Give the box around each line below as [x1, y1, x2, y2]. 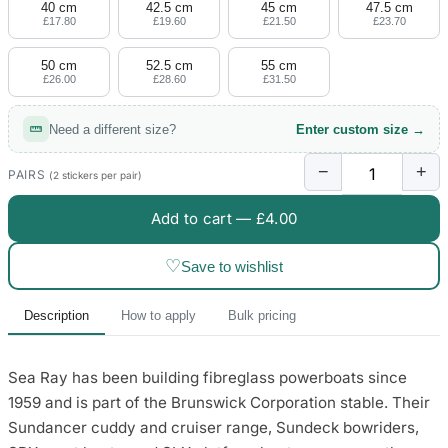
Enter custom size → [296, 121, 425, 137]
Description [24, 308, 89, 324]
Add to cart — [150, 209, 256, 229]
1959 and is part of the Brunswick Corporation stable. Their [8, 393, 430, 413]
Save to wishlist [181, 257, 283, 275]
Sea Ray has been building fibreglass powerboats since [8, 368, 407, 388]
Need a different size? [49, 121, 176, 137]
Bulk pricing [228, 308, 296, 324]
